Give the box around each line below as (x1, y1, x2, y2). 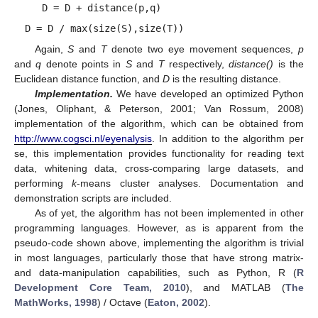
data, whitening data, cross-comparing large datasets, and (14, 162, 304, 174)
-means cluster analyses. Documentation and (77, 177, 305, 189)
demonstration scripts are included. (14, 192, 172, 204)
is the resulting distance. (170, 72, 281, 84)
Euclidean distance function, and (14, 72, 163, 84)
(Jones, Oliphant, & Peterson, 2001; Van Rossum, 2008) (14, 102, 304, 114)
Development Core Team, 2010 (14, 281, 186, 293)
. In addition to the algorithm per (152, 132, 304, 144)
